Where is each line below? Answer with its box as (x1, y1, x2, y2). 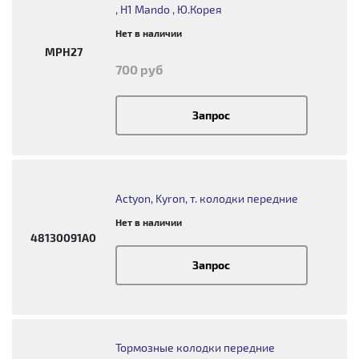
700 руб (115, 62, 163, 77)
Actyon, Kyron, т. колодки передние (115, 191, 298, 205)
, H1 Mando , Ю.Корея (115, 2, 222, 16)
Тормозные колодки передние (115, 341, 275, 354)
